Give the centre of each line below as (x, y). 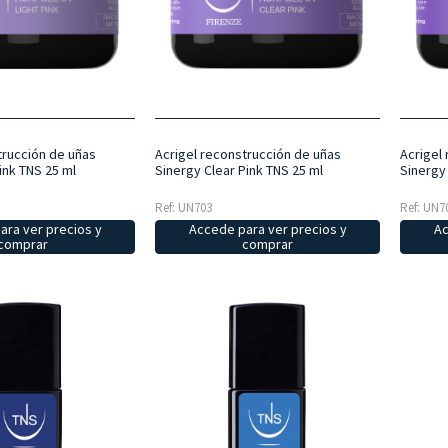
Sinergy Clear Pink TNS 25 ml (238, 170)
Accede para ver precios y (267, 229)
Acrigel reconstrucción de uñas (247, 154)
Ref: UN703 (183, 208)
